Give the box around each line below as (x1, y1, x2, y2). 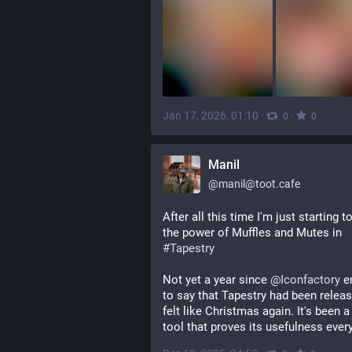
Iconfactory (280, 273, 340, 287)
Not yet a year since (163, 273, 270, 287)
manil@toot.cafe (218, 178, 300, 190)
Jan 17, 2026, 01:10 (163, 109, 258, 123)
